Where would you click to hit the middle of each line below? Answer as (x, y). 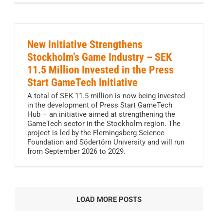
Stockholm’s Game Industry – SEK (100, 57)
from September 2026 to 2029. (76, 152)
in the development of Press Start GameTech (100, 105)
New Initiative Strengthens (85, 45)
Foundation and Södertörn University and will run (106, 142)
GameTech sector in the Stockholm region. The (104, 124)
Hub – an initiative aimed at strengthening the (101, 115)
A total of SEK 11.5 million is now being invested (106, 96)
